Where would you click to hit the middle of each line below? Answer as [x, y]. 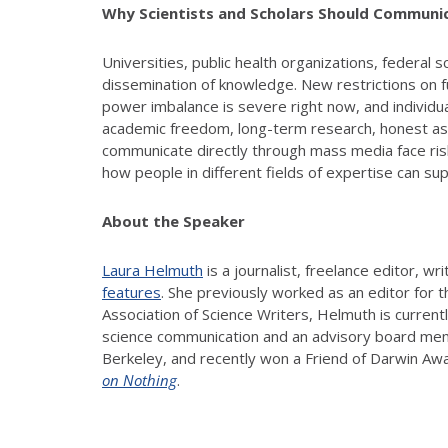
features [131, 291]
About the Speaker [173, 220]
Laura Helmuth [152, 269]
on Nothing [139, 379]
